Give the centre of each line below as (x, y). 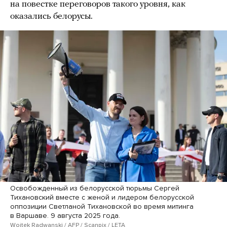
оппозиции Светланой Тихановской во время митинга (102, 206)
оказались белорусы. (51, 17)
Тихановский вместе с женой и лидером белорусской (102, 197)
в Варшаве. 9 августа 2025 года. (65, 215)
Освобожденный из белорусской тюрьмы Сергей (95, 188)
